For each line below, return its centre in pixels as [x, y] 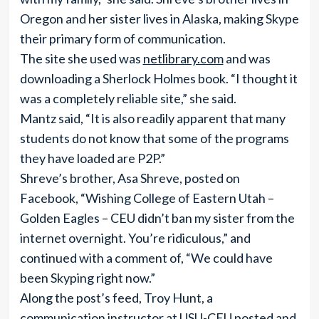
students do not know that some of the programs [154, 138]
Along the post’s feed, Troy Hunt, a [116, 298]
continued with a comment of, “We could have [146, 258]
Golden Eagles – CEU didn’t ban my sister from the [157, 218]
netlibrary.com [183, 58]
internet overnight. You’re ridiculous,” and [135, 238]
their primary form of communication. [122, 38]
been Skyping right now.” [87, 278]
